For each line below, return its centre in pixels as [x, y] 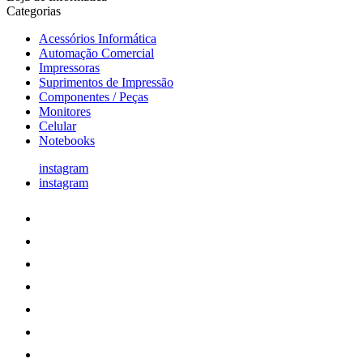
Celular [58, 126]
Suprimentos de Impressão [106, 82]
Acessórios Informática [98, 38]
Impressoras [69, 67]
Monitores [65, 111]
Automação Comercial [96, 53]
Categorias [34, 11]
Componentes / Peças [94, 96]
